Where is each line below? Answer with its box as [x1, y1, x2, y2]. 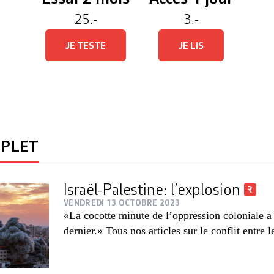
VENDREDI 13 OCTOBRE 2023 [64, 199, 180, 207]
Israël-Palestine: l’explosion [64, 183, 244, 199]
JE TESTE [65, 42, 106, 51]
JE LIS [178, 42, 204, 51]
